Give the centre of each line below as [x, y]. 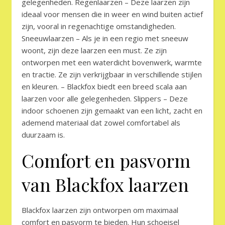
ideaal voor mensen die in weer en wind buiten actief [112, 14]
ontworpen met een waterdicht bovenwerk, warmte [112, 63]
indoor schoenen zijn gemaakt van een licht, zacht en [112, 111]
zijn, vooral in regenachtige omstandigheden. [99, 26]
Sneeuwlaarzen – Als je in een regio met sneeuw [105, 38]
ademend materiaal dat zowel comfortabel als [101, 123]
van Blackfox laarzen [105, 185]
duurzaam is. [43, 135]
